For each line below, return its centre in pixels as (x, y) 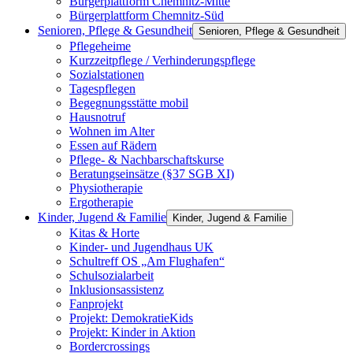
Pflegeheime (100, 46)
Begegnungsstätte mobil (129, 103)
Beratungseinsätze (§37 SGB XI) (152, 174)
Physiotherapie (106, 188)
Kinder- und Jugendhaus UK (141, 247)
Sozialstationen (107, 74)
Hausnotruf (97, 117)
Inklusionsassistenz (117, 290)
